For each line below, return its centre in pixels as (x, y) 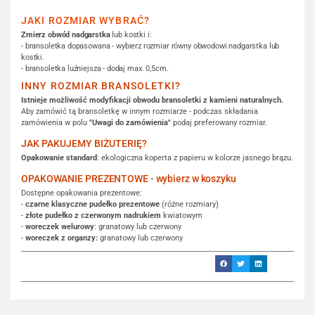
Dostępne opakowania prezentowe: (82, 193)
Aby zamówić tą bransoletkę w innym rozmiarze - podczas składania (140, 111)
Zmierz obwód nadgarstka (66, 34)
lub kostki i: (131, 34)
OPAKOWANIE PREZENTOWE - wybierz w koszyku (129, 179)
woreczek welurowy (60, 226)
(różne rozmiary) (189, 204)
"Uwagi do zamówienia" (130, 122)
